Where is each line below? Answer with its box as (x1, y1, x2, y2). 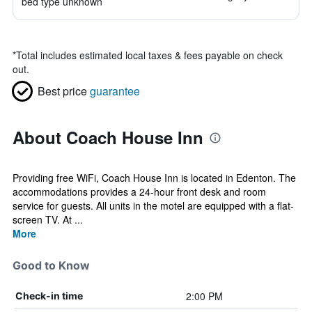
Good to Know (13, 258, 90, 272)
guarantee (90, 83, 140, 99)
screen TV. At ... (13, 212, 83, 226)
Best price (38, 83, 87, 99)
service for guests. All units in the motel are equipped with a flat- (13, 198, 294, 212)
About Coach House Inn (13, 125, 203, 149)
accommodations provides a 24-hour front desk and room (13, 185, 266, 198)
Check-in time (15, 290, 83, 302)
